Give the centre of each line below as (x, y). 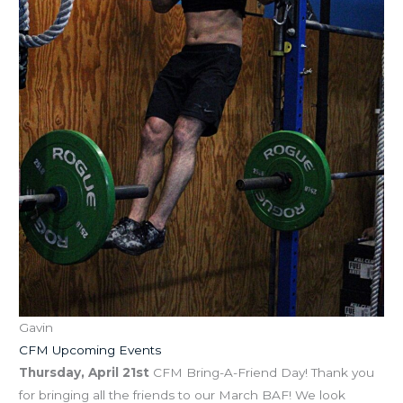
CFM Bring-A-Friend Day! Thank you (262, 372)
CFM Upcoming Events (90, 349)
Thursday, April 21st (85, 372)
